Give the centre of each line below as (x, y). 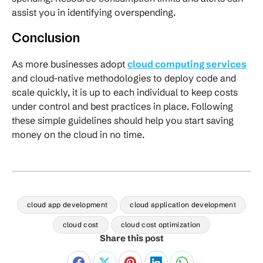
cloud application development (183, 205)
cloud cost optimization (161, 225)
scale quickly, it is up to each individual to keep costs (125, 92)
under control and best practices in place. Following (122, 107)
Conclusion (46, 38)
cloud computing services (187, 64)
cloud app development (67, 205)
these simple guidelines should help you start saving (123, 121)
